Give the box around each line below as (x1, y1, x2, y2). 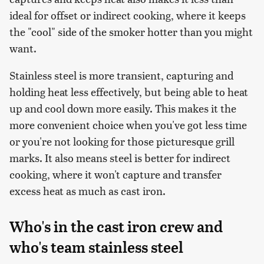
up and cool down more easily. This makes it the (9, 101, 236, 116)
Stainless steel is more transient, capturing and (9, 68, 233, 83)
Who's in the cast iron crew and (9, 218, 223, 236)
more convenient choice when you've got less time (9, 117, 247, 133)
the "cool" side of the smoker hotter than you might (9, 24, 253, 39)
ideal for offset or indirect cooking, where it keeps (9, 8, 246, 23)
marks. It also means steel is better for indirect (9, 150, 230, 166)
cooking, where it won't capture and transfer (9, 167, 222, 182)
